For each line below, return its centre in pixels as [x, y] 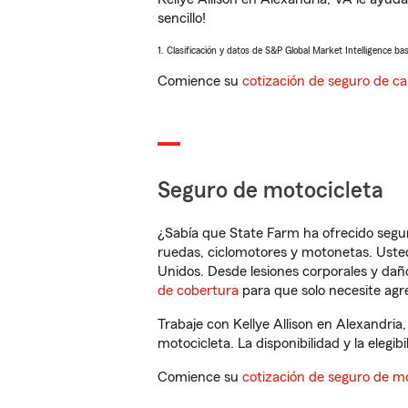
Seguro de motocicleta [270, 191]
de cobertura [198, 291]
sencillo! [182, 18]
